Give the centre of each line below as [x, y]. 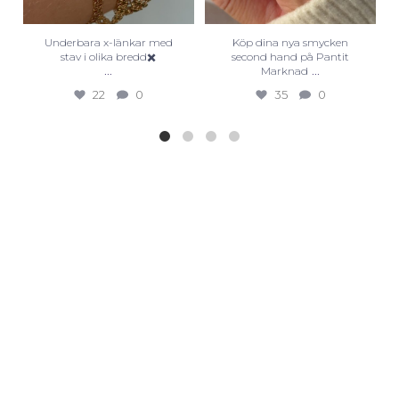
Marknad [285, 70]
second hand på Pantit [291, 56]
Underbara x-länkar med [108, 42]
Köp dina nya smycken [291, 42]
